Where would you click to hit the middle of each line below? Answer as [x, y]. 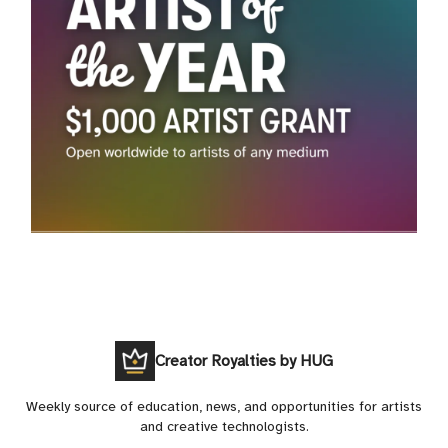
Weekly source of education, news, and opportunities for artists [224, 407]
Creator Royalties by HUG [244, 361]
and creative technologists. [224, 427]
